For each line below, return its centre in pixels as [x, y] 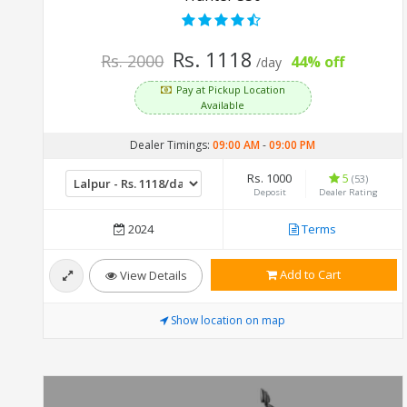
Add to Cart [309, 274]
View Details [152, 275]
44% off [318, 61]
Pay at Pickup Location [230, 89]
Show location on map [228, 320]
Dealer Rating [348, 192]
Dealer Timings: [172, 144]
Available [223, 104]
